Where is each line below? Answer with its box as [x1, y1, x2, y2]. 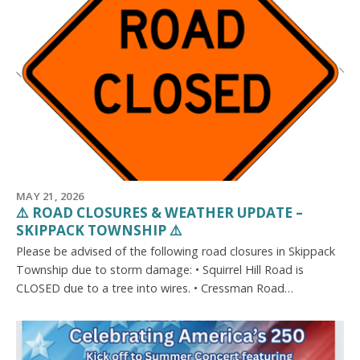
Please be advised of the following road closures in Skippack [16, 243, 335, 260]
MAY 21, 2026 [16, 189, 84, 204]
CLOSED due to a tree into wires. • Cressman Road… [16, 280, 293, 297]
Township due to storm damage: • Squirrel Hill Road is [16, 262, 304, 278]
